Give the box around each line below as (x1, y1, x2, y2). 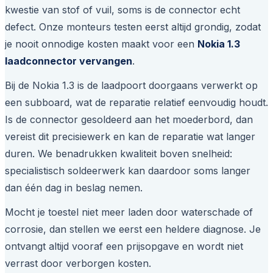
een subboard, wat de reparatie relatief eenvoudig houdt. (5, 96, 268, 109)
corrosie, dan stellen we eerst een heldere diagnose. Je (5, 223, 261, 236)
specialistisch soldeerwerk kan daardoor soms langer (5, 165, 250, 177)
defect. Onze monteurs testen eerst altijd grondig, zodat (5, 21, 261, 34)
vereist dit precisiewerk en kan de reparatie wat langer (5, 130, 255, 143)
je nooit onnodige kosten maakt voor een (5, 38, 197, 51)
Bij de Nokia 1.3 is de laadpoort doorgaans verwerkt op (5, 79, 258, 92)
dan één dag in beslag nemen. (5, 182, 143, 194)
